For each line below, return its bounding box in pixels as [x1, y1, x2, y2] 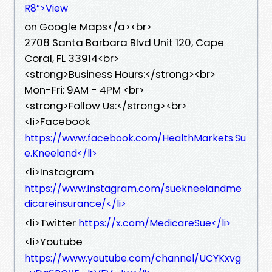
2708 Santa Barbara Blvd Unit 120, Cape [24, 35, 224, 50]
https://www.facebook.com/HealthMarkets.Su [24, 131, 246, 145]
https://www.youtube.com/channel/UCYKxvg [24, 251, 241, 265]
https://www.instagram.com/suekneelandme [24, 181, 242, 195]
